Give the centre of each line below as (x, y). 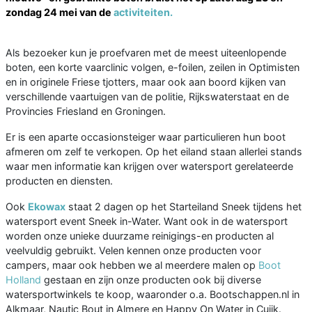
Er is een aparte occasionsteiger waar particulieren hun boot (146, 136)
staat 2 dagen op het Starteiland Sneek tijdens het (185, 206)
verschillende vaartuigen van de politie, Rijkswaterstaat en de (147, 96)
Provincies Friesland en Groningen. (86, 111)
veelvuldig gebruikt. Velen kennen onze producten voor (133, 250)
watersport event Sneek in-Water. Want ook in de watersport (147, 221)
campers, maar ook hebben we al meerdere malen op (132, 265)
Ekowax (47, 206)
